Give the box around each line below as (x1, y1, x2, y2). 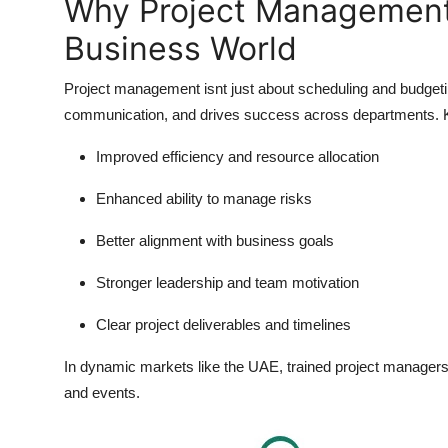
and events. (64, 383, 140, 401)
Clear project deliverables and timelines (96, 315, 351, 333)
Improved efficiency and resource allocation (96, 147, 379, 165)
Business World (64, 28, 297, 68)
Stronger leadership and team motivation (96, 273, 359, 291)
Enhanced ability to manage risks (96, 189, 312, 207)
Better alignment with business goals (96, 231, 334, 249)
